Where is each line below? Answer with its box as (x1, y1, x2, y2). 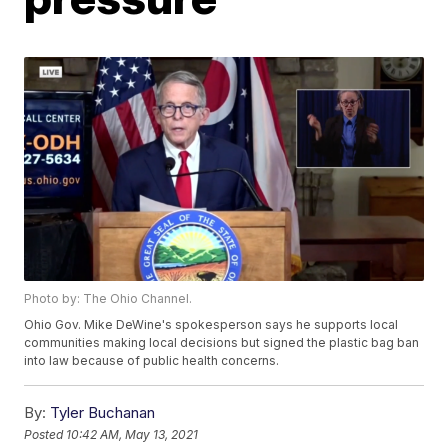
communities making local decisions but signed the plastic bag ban (24, 335, 420, 351)
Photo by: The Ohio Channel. (24, 291, 193, 307)
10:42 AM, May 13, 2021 (66, 426, 199, 442)
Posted (24, 426, 67, 442)
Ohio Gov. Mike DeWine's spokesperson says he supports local (24, 317, 399, 333)
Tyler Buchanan (50, 403, 156, 423)
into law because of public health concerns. (24, 353, 280, 369)
